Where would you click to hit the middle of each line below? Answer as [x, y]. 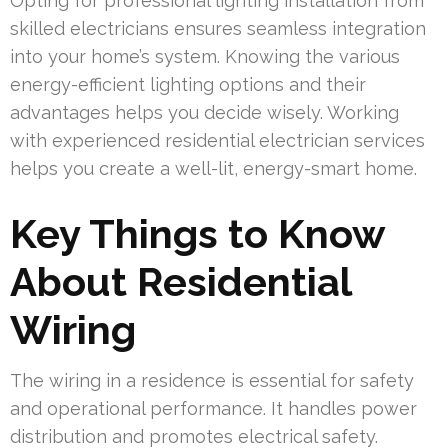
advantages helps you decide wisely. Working [204, 113]
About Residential [180, 282]
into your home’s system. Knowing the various [205, 57]
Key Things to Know [197, 234]
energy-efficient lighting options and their [188, 85]
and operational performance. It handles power [213, 409]
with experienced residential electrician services [217, 141]
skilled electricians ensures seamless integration [218, 29]
